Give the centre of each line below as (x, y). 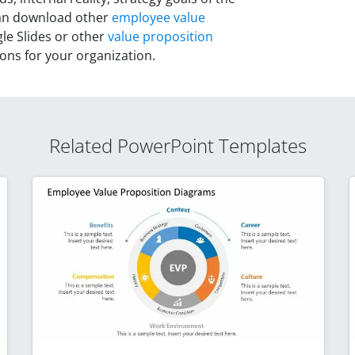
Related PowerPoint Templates (177, 145)
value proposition (160, 36)
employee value (158, 17)
